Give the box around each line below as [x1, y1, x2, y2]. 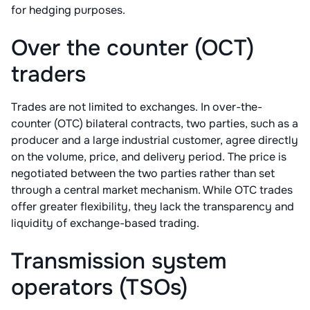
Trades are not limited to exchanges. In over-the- [11, 100, 262, 115]
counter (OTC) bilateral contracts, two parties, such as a [11, 116, 298, 131]
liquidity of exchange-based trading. [11, 216, 199, 231]
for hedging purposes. [11, 3, 125, 18]
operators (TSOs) [11, 273, 188, 302]
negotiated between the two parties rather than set [11, 166, 275, 181]
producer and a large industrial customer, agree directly [11, 133, 298, 148]
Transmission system [11, 247, 227, 276]
